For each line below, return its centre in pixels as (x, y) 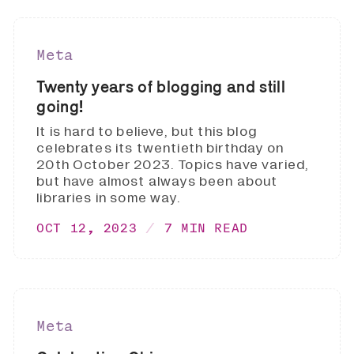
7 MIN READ (206, 227)
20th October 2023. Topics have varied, (173, 164)
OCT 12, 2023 (87, 227)
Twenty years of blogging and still (161, 86)
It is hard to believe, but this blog (147, 131)
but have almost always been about (157, 181)
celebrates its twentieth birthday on (160, 148)
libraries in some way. (109, 198)
